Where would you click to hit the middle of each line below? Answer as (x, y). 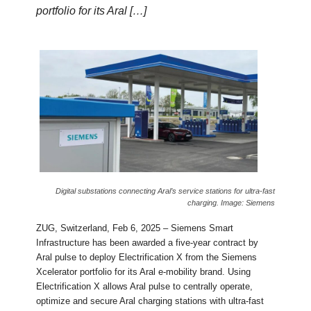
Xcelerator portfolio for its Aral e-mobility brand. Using (144, 272)
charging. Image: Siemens (231, 203)
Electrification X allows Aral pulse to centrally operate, (145, 287)
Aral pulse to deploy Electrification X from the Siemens (147, 258)
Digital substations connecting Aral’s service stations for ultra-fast (165, 191)
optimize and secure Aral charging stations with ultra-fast (150, 301)
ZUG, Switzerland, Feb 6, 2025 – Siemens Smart (135, 228)
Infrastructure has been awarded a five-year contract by (148, 243)
